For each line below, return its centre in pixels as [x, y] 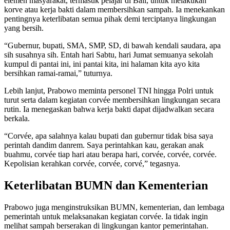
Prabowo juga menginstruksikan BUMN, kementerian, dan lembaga [114, 207]
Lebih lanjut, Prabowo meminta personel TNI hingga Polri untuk [109, 91]
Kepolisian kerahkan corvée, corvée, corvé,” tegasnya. [92, 164]
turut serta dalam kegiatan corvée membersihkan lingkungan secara [112, 100]
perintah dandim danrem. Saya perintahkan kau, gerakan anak [104, 145]
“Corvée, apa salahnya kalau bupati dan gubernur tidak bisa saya [109, 136]
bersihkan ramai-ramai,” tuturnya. [58, 73]
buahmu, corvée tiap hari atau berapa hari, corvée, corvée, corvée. [110, 155]
